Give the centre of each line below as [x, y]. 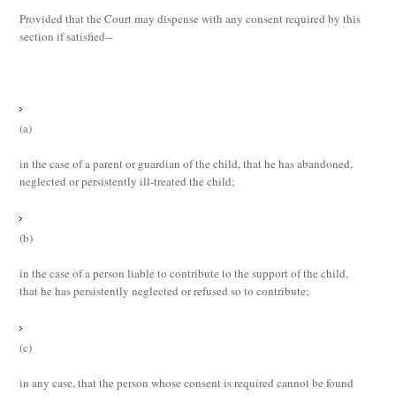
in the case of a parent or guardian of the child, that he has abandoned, [187, 164]
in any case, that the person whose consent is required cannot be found [187, 383]
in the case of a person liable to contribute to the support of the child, [184, 273]
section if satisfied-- [66, 36]
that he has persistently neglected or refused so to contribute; [167, 291]
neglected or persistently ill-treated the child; [129, 181]
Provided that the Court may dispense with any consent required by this [190, 19]
